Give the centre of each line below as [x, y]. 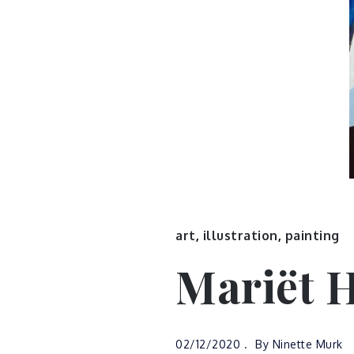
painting [312, 235]
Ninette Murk [307, 344]
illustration [240, 235]
